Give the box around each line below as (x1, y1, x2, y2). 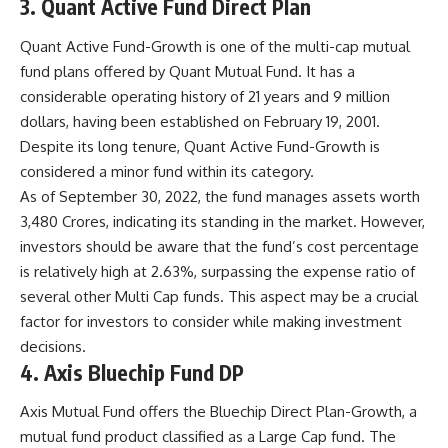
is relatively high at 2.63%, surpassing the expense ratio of (20, 261, 415, 281)
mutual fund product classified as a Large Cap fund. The (20, 427, 396, 446)
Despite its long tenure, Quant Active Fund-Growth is (20, 136, 380, 156)
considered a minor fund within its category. (20, 161, 314, 181)
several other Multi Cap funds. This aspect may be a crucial (20, 286, 418, 306)
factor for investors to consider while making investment (20, 311, 402, 331)
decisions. (20, 336, 86, 356)
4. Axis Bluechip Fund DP (20, 358, 244, 386)
